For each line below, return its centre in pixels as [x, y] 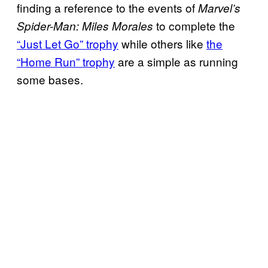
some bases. [50, 80]
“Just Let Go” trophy [68, 44]
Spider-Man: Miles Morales [86, 26]
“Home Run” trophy [66, 62]
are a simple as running [176, 62]
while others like [162, 44]
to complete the [196, 26]
